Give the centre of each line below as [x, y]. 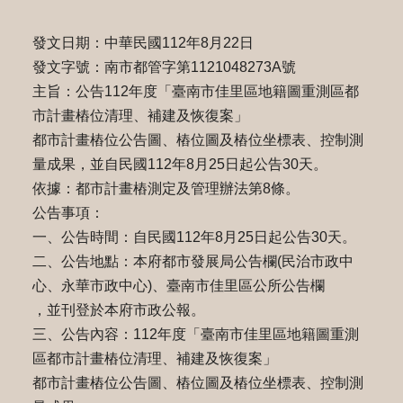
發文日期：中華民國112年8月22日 [143, 43]
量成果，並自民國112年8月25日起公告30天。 [179, 164]
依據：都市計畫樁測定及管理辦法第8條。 [166, 188]
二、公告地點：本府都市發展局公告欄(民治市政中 [193, 261]
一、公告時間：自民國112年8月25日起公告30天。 [194, 237]
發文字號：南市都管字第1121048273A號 [164, 67]
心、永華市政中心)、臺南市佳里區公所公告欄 [178, 286]
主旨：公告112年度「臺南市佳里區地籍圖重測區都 [195, 91]
